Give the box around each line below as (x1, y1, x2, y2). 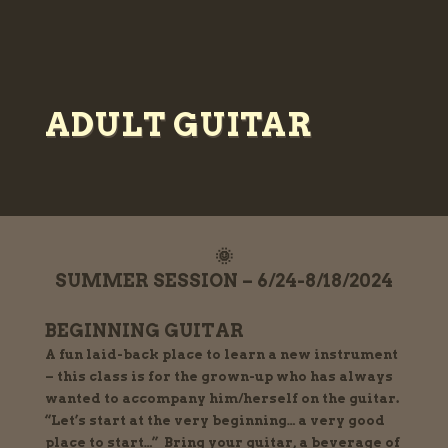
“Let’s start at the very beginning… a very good (44, 413, 385, 429)
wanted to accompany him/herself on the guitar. (44, 391, 399, 407)
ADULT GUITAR (44, 105, 312, 144)
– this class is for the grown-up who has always (44, 369, 393, 385)
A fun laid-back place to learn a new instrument (44, 347, 398, 363)
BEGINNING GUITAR (44, 320, 244, 342)
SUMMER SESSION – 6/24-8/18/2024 (54, 270, 393, 292)
